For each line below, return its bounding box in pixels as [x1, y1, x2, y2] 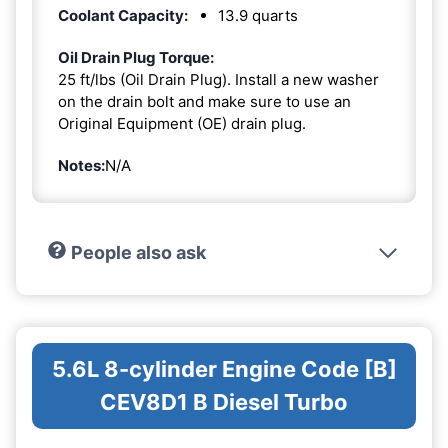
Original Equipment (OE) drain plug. [58, 114, 306, 134]
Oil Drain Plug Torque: [58, 48, 214, 68]
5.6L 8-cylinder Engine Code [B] [51, 356, 397, 383]
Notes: [58, 156, 105, 176]
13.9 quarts [218, 6, 298, 26]
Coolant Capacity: [58, 6, 188, 26]
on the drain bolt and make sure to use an [58, 92, 351, 112]
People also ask [70, 242, 206, 264]
